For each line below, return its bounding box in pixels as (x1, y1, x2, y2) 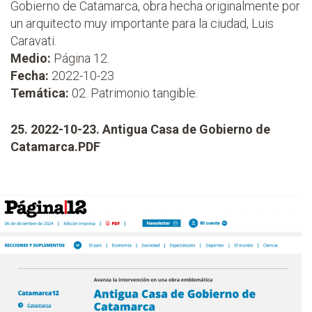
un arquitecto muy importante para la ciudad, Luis (10, 16, 274, 31)
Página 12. (51, 51, 109, 66)
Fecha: (10, 68, 49, 84)
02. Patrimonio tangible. (69, 86, 198, 101)
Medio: (10, 51, 51, 66)
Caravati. (10, 33, 56, 49)
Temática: (10, 86, 69, 101)
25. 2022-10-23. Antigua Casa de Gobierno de (10, 122, 270, 137)
